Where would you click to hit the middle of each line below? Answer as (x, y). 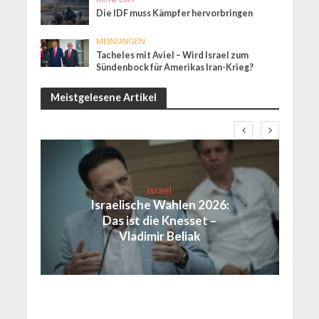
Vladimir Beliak (159, 236)
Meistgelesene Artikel (103, 98)
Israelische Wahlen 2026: (159, 204)
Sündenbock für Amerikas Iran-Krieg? (175, 68)
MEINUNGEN (121, 41)
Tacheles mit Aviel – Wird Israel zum (173, 56)
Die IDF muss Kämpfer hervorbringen (175, 14)
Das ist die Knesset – (159, 220)
